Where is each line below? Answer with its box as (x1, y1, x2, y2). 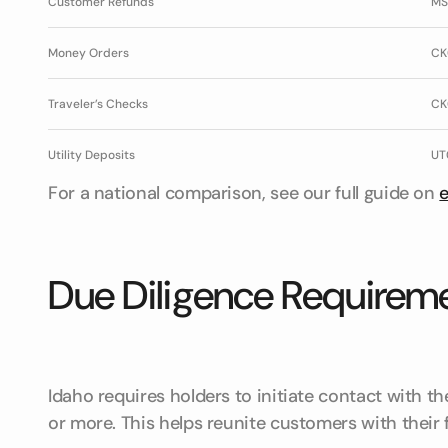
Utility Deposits (48, 147, 135, 163)
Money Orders (48, 45, 129, 61)
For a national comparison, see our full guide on (48, 181, 440, 205)
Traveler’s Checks (48, 96, 148, 112)
